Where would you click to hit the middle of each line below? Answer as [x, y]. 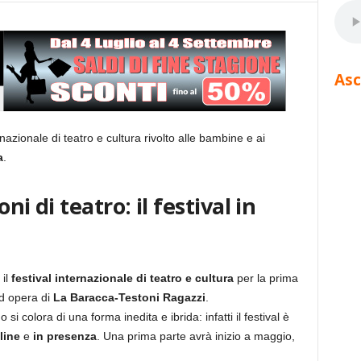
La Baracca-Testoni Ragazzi [129, 297]
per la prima [266, 278]
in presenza [64, 336]
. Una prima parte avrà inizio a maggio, [195, 336]
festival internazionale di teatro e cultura [120, 278]
